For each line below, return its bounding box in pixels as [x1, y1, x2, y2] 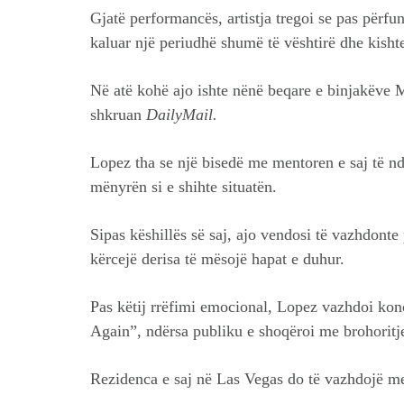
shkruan [90, 106, 142, 124]
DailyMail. [142, 106, 217, 124]
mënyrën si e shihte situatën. [90, 178, 277, 197]
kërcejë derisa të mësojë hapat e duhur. [90, 250, 344, 269]
